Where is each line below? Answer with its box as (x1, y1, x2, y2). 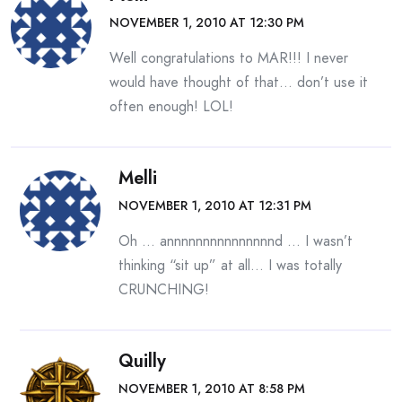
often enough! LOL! (109, 96, 233, 118)
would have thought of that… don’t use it (109, 72, 368, 93)
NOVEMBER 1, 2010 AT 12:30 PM (109, 13, 304, 32)
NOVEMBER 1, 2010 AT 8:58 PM (118, 380, 305, 398)
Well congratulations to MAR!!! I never (109, 48, 348, 69)
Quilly (118, 348, 166, 375)
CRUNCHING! (118, 279, 209, 301)
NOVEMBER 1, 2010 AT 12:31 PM (118, 197, 311, 215)
